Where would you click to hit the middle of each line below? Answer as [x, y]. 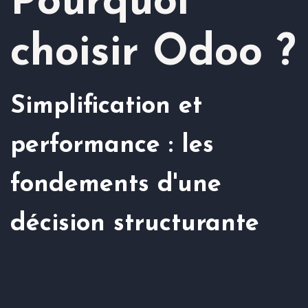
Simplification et [106, 107]
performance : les [112, 146]
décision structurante [135, 224]
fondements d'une [116, 185]
